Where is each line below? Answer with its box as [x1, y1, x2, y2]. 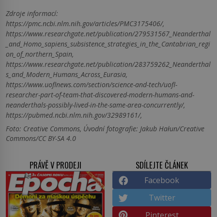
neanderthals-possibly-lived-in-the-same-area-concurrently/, [6, 100, 185, 109]
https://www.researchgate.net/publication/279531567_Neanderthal [6, 29, 211, 38]
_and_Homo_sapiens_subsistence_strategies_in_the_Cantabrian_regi [6, 39, 210, 48]
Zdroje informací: [6, 8, 58, 18]
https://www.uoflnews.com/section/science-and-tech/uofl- [6, 79, 177, 89]
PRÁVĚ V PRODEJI [29, 158, 81, 171]
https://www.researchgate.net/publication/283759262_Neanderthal [6, 59, 211, 69]
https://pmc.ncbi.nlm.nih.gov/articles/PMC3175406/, [6, 18, 164, 28]
